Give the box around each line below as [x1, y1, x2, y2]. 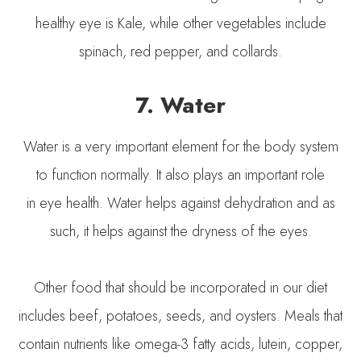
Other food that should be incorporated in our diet [34, 276, 327, 298]
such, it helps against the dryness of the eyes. [49, 220, 312, 242]
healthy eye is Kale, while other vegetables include [35, 12, 326, 34]
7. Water [135, 88, 226, 122]
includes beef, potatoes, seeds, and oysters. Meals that [19, 305, 342, 326]
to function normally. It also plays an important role [36, 164, 325, 185]
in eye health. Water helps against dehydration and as [26, 192, 335, 214]
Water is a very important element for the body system [23, 135, 338, 157]
